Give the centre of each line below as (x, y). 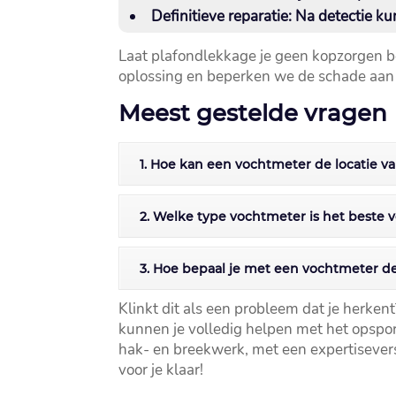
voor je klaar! (161, 370)
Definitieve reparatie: (222, 17)
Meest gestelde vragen (253, 114)
